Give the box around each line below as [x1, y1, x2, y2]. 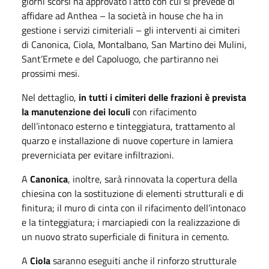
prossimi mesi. [22, 65, 79, 80]
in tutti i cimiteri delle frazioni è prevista [79, 89, 246, 104]
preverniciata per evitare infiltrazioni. [22, 147, 174, 162]
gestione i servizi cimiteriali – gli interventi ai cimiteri [22, 22, 240, 37]
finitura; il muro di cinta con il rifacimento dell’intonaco [22, 200, 246, 215]
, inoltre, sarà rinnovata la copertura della [68, 171, 237, 186]
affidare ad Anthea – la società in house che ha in [22, 8, 223, 23]
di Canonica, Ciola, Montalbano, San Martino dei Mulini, [22, 37, 247, 52]
